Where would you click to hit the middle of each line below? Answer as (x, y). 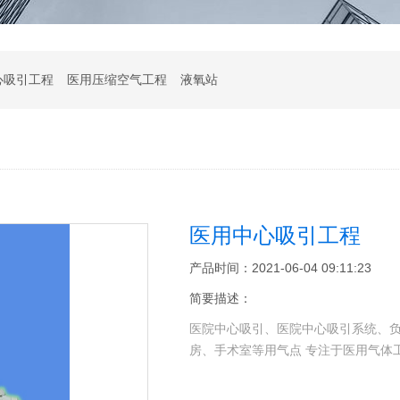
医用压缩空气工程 (117, 79)
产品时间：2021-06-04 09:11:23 (280, 268)
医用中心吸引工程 (275, 235)
